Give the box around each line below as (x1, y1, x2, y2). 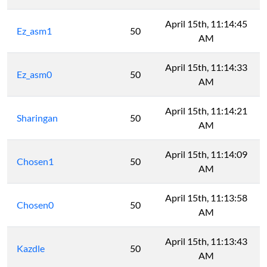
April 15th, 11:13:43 (165, 235, 247, 247)
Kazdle (17, 243, 45, 254)
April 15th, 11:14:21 (165, 105, 247, 117)
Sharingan (17, 112, 58, 124)
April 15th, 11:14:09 (165, 148, 247, 160)
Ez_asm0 (17, 69, 52, 80)
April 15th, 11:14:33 (165, 61, 247, 73)
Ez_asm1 (17, 25, 52, 37)
